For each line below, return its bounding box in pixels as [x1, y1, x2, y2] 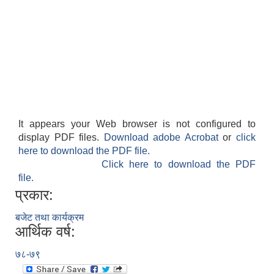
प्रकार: [15, 187, 53, 204]
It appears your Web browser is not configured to [18, 119, 256, 130]
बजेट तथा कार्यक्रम [15, 212, 84, 223]
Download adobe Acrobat [103, 132, 223, 143]
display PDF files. [18, 132, 104, 143]
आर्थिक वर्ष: [15, 223, 75, 240]
